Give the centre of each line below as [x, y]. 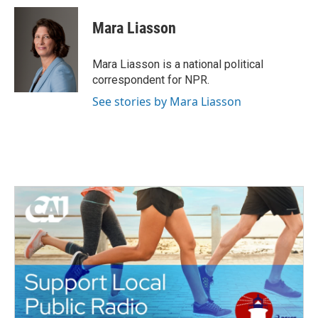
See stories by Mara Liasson [167, 102]
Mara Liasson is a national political [178, 64]
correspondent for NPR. [151, 80]
